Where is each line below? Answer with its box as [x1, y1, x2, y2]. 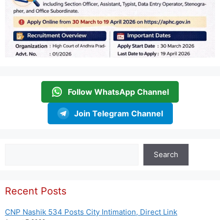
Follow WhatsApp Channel [68, 86, 169, 97]
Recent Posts [5, 185, 66, 197]
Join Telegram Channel [74, 108, 163, 118]
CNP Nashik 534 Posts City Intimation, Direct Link [5, 207, 177, 217]
